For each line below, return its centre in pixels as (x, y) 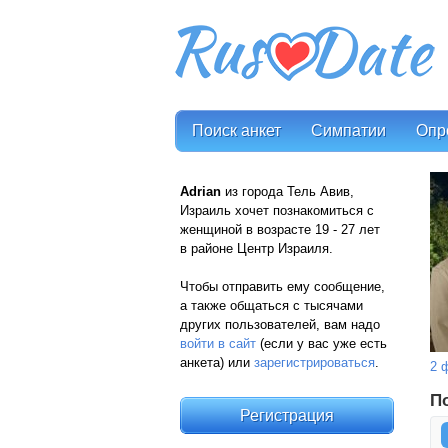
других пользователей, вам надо (280, 324)
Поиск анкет (236, 130)
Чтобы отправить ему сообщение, (282, 286)
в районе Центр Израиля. (256, 248)
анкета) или (217, 362)
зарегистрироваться (314, 362)
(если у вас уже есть (321, 343)
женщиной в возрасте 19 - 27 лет (282, 229)
